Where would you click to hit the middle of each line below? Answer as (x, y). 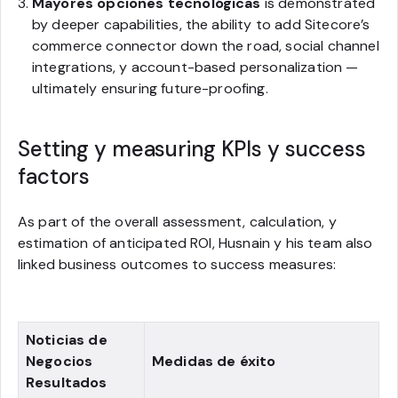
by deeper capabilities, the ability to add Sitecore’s (201, 24)
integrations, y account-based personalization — (195, 67)
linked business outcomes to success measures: (177, 264)
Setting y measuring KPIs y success (192, 149)
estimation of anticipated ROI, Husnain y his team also (195, 243)
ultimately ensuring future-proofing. (150, 88)
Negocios (60, 361)
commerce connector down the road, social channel (206, 46)
